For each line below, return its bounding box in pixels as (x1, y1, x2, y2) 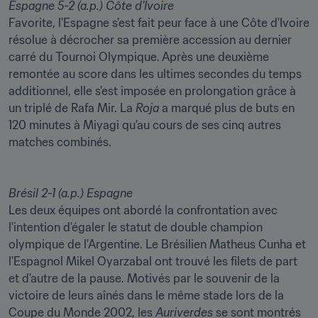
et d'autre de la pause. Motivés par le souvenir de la (9, 271, 280, 285)
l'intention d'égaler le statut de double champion (9, 220, 263, 234)
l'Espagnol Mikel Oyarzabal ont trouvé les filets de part (9, 254, 297, 268)
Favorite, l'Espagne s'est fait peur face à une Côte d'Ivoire (9, 16, 309, 30)
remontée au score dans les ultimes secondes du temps (9, 67, 302, 81)
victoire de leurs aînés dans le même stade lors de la (9, 288, 284, 302)
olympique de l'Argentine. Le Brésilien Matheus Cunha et (9, 237, 306, 251)
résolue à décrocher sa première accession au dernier (9, 33, 292, 47)
